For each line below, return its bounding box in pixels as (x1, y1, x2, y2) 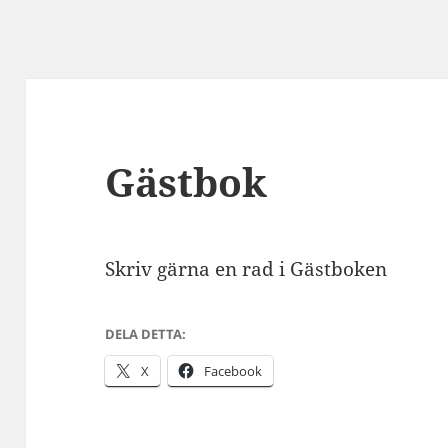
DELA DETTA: (105, 325, 187, 344)
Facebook (204, 362, 263, 381)
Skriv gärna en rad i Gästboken (105, 256, 388, 283)
